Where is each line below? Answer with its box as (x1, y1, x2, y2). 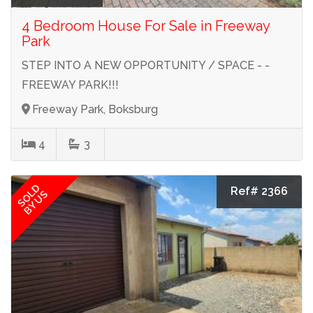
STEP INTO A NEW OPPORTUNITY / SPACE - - (22, 59, 270, 73)
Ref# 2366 (231, 184, 288, 198)
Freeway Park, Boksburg (32, 103, 158, 117)
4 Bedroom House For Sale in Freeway (22, 17, 270, 35)
